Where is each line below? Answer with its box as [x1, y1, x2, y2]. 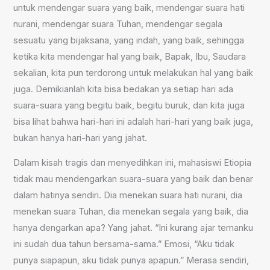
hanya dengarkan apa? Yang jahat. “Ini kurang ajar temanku [13, 222, 254, 234]
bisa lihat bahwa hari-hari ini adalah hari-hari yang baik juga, [13, 116, 254, 127]
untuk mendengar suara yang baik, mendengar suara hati [13, 2, 245, 13]
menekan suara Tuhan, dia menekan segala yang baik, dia [13, 206, 249, 218]
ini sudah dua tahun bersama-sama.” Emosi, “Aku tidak [13, 239, 235, 250]
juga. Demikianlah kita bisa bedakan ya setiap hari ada [13, 83, 234, 95]
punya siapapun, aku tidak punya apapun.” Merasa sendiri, [13, 255, 250, 266]
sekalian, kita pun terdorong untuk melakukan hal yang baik [13, 67, 254, 78]
